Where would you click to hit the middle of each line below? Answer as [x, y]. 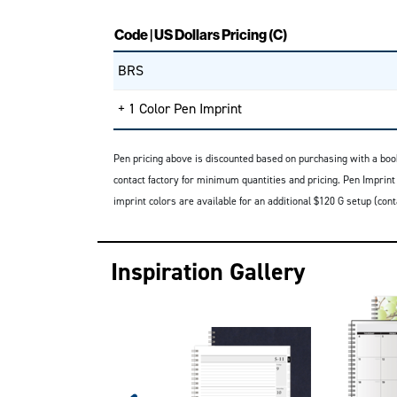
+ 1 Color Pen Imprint [179, 109]
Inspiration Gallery [207, 272]
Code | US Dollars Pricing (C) [200, 35]
